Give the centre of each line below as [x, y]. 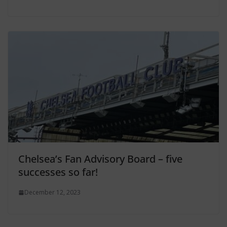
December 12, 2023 [52, 193]
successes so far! [58, 172]
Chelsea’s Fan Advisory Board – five [100, 159]
